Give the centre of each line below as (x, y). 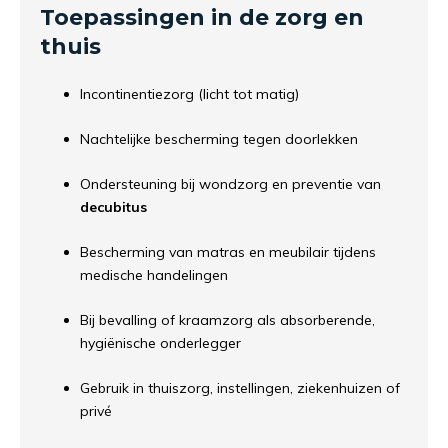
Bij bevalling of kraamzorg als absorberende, (227, 320)
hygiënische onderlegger (160, 343)
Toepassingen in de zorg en (202, 18)
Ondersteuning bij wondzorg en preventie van (230, 184)
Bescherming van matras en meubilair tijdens (228, 252)
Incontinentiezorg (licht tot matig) (189, 94)
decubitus (113, 207)
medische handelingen (154, 275)
